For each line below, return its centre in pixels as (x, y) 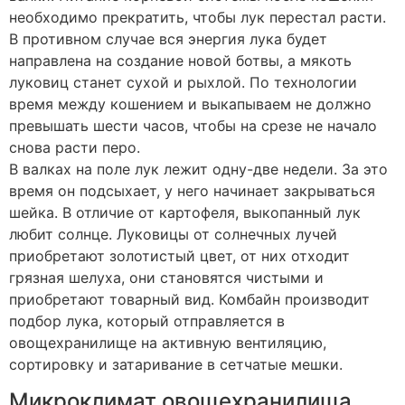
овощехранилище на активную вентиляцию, (168, 343)
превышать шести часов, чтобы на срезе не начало (193, 126)
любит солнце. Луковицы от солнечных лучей (173, 235)
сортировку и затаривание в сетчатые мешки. (176, 365)
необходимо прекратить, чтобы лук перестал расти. (198, 18)
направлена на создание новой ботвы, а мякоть (180, 61)
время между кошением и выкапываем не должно (190, 104)
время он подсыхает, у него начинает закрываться (192, 191)
